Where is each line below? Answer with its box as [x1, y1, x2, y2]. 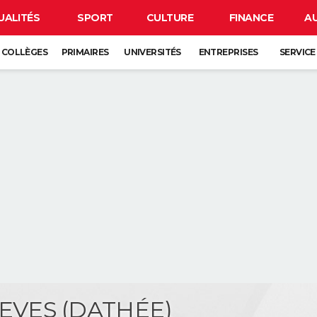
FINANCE [229, 11, 274, 24]
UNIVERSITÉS [124, 47, 181, 57]
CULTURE [146, 11, 194, 24]
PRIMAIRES [61, 47, 109, 57]
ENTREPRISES [198, 47, 258, 57]
